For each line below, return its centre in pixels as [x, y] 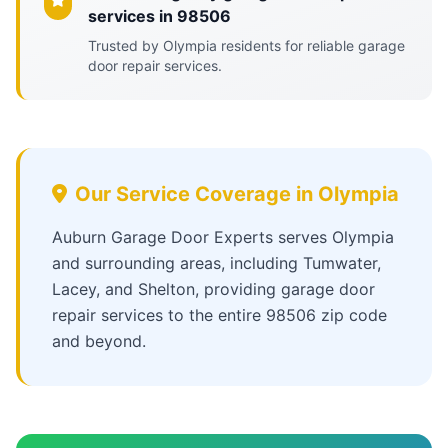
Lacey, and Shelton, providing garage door [213, 289]
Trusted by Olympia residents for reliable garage [247, 45]
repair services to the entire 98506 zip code [219, 315]
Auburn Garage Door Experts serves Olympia [223, 237]
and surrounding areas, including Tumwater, [216, 263]
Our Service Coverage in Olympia [237, 194]
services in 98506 [160, 16]
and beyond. [99, 341]
